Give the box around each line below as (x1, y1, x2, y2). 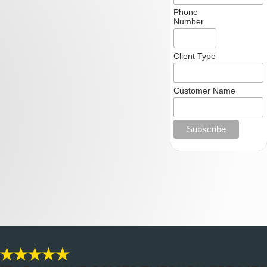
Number (173, 17, 204, 27)
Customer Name (173, 85, 235, 95)
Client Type (173, 51, 216, 61)
